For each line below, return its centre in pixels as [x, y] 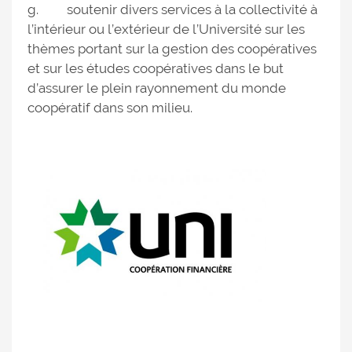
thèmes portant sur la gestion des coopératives [172, 49]
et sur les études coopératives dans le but [156, 68]
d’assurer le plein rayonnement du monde [157, 88]
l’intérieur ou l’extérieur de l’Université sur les [166, 29]
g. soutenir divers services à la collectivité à [172, 9]
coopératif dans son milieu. [110, 108]
